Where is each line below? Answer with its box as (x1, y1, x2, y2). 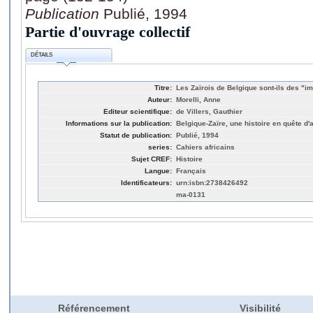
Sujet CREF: (131, 154, 172, 163)
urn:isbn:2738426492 (176, 178, 248, 187)
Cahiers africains (176, 143, 235, 151)
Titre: (154, 83, 172, 92)
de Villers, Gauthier (176, 107, 242, 115)
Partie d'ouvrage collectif (25, 22, 190, 41)
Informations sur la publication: (66, 119, 172, 127)
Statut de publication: (100, 131, 172, 139)
